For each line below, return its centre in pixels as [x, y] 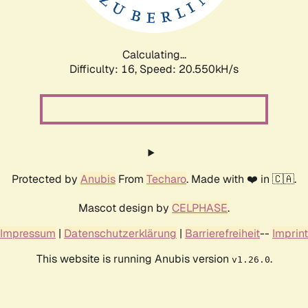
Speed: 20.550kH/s [189, 69]
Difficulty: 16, [104, 69]
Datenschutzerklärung [120, 233]
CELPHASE [200, 208]
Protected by [46, 179]
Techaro [166, 179]
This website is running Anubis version [134, 258]
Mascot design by [125, 208]
